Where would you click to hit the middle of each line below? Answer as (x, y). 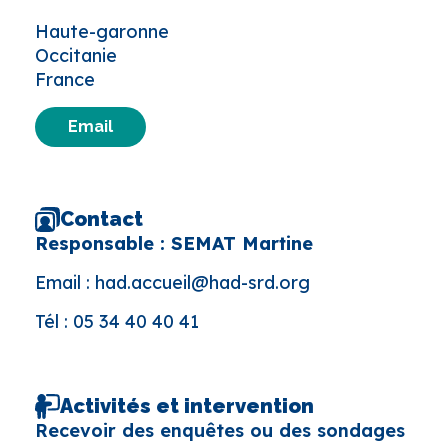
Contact (101, 219)
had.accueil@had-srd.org (202, 282)
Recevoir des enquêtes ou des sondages (220, 430)
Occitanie (76, 55)
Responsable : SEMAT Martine (174, 243)
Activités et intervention (187, 406)
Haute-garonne (102, 31)
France (65, 79)
